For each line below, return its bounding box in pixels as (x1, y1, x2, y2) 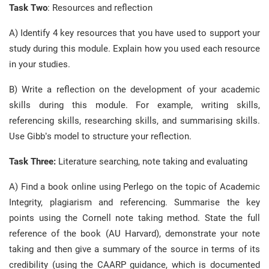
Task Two (9, 2, 47, 13)
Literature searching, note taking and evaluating (56, 156, 247, 167)
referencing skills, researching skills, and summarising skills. (9, 115, 260, 126)
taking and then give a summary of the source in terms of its (9, 244, 260, 255)
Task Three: (9, 156, 56, 167)
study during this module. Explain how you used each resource (9, 43, 260, 54)
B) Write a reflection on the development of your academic (9, 84, 260, 95)
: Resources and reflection (47, 2, 153, 13)
